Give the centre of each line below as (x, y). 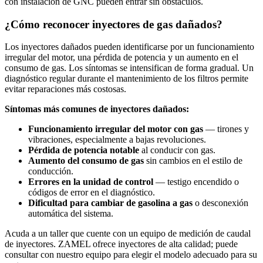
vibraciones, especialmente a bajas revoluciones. (117, 140)
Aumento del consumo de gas (86, 161)
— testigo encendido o (196, 182)
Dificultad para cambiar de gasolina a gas (110, 203)
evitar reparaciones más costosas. (65, 89)
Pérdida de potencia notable (84, 150)
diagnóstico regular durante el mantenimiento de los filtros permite (127, 79)
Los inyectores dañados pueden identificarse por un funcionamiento (129, 47)
